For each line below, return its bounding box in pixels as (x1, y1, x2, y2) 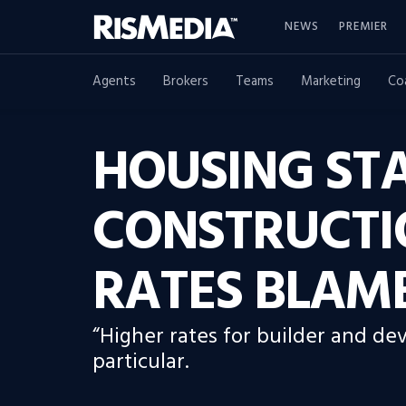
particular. (92, 345, 188, 380)
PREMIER (339, 16, 388, 36)
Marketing (301, 71, 361, 92)
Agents (92, 71, 136, 92)
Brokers (163, 71, 208, 92)
